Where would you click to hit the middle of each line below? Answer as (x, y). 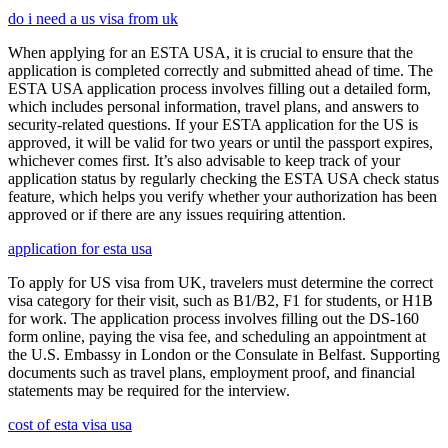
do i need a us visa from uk (93, 19)
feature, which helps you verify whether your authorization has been (222, 197)
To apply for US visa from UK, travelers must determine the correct (220, 283)
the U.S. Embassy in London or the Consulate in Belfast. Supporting (224, 355)
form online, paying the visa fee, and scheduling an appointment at (217, 337)
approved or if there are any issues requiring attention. (177, 215)
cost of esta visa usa (70, 425)
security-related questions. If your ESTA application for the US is (213, 125)
